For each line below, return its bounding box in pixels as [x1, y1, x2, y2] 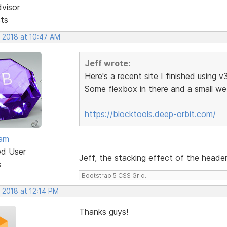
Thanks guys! [79, 206, 128, 217]
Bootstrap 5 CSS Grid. [81, 171, 146, 179]
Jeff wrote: [84, 58, 130, 68]
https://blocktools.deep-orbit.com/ [84, 108, 216, 119]
